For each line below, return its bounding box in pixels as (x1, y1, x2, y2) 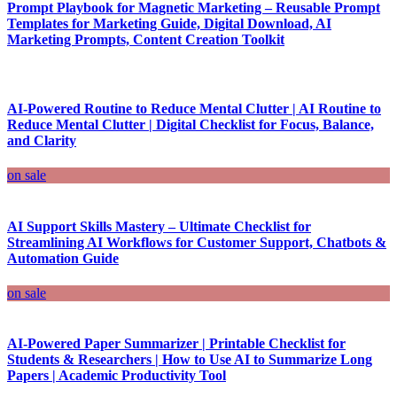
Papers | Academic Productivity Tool (7, 368, 226, 384)
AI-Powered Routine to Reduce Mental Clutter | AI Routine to (7, 101, 381, 117)
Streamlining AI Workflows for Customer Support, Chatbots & (7, 234, 386, 250)
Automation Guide (7, 250, 119, 266)
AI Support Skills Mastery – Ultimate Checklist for (7, 218, 311, 234)
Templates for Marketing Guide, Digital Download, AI (7, 15, 331, 31)
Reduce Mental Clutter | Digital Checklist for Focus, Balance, (7, 117, 374, 133)
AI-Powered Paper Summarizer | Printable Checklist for (7, 336, 346, 352)
